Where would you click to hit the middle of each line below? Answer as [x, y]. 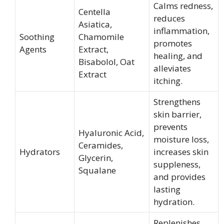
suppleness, [177, 164]
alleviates [172, 68]
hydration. [174, 202]
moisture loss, [181, 139]
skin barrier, [177, 114]
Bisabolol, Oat [106, 62]
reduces [169, 18]
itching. [168, 81]
